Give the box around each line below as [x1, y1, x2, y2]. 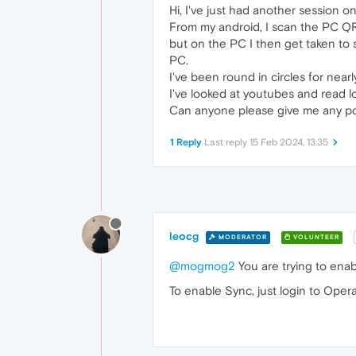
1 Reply [170, 137, 202, 148]
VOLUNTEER [291, 233, 339, 241]
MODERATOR [216, 233, 267, 241]
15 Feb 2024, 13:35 [250, 137, 328, 148]
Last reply [204, 137, 250, 148]
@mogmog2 [169, 259, 235, 273]
